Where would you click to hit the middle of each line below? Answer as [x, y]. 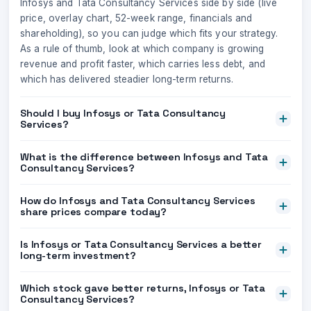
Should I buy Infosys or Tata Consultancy [123, 113]
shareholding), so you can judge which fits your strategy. [149, 33]
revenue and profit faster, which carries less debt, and [143, 64]
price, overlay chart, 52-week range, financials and [136, 18]
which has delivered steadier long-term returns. [127, 79]
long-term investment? [78, 255]
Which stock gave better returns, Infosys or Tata [143, 288]
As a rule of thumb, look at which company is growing [142, 49]
